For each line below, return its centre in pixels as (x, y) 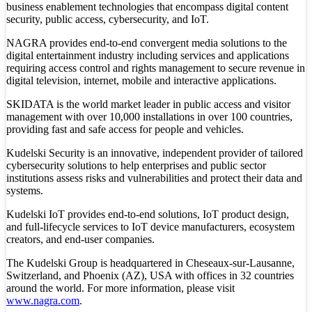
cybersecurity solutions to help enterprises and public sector (136, 166)
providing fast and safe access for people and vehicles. (125, 130)
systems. (25, 191)
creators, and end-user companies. (80, 240)
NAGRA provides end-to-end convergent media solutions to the (147, 43)
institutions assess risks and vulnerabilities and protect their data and (154, 178)
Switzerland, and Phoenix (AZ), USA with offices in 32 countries (150, 276)
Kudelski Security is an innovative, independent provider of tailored (155, 153)
